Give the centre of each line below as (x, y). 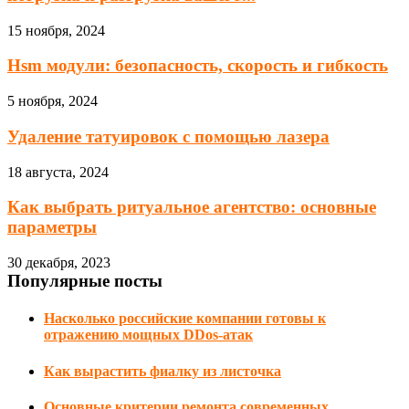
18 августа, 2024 (58, 172)
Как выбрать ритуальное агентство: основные (192, 207)
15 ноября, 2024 (56, 30)
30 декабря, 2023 (59, 263)
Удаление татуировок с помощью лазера (168, 136)
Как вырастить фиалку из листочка (163, 371)
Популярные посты (85, 281)
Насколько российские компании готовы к (185, 319)
